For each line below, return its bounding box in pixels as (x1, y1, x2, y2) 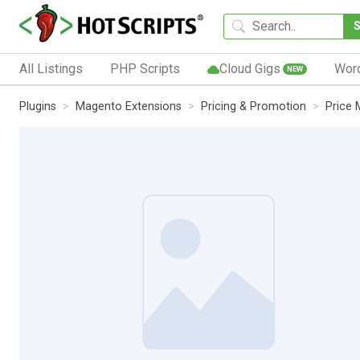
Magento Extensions (76, 99, 182, 113)
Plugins (19, 99, 56, 113)
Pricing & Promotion (201, 99, 306, 113)
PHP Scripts (109, 60, 180, 76)
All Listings (19, 60, 83, 76)
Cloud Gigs (219, 60, 280, 76)
